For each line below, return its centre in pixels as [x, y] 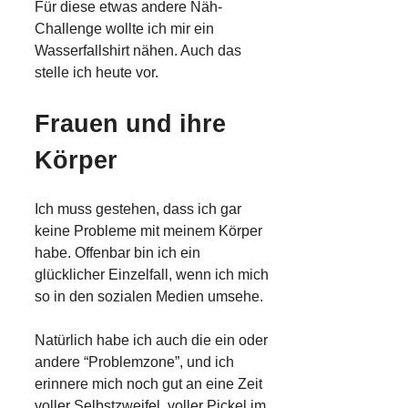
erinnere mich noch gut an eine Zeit [148, 383]
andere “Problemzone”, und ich [134, 362]
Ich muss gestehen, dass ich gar [138, 209]
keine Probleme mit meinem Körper [148, 230]
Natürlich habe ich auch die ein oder [151, 340]
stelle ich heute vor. [97, 72]
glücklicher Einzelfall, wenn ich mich [152, 274]
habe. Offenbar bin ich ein [117, 252]
